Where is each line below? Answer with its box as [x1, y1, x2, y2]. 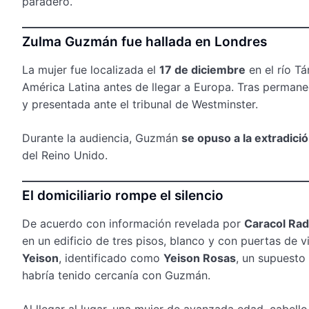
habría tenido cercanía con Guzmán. [22, 268, 210, 282]
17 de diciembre [159, 62, 246, 77]
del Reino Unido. [22, 148, 108, 162]
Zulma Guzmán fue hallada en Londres [22, 33, 267, 50]
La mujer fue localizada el [22, 62, 159, 77]
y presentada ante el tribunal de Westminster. [22, 97, 258, 111]
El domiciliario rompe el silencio [22, 187, 223, 203]
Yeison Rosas [163, 250, 236, 265]
